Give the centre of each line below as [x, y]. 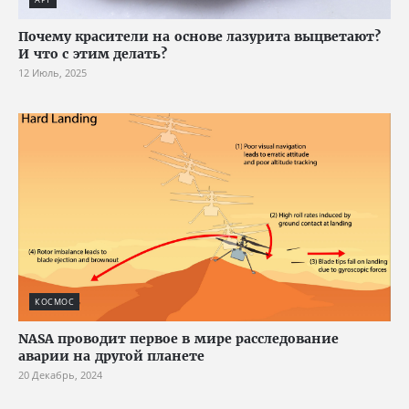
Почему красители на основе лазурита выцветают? [199, 37]
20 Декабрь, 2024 [60, 374]
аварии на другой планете [111, 356]
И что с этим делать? [93, 54]
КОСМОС [54, 301]
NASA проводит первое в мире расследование [178, 338]
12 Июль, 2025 [52, 73]
